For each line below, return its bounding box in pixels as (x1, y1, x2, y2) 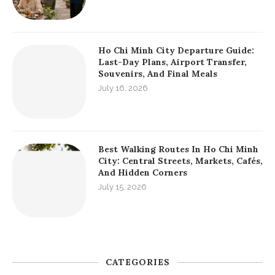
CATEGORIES (105, 257, 170, 268)
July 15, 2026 (98, 182, 147, 192)
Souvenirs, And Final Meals (98, 68, 217, 80)
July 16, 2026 (98, 83, 148, 93)
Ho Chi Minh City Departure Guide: (98, 45, 254, 56)
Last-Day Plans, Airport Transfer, (98, 56, 247, 68)
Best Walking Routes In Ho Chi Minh (98, 144, 258, 155)
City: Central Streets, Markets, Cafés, (98, 155, 263, 167)
